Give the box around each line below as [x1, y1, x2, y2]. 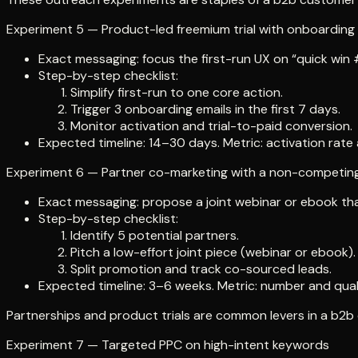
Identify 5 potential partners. [70, 227, 239, 245]
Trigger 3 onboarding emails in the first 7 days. [70, 101, 340, 118]
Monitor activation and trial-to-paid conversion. [70, 117, 352, 135]
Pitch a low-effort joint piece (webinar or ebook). [70, 244, 356, 261]
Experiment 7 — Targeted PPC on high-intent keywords [6, 336, 329, 354]
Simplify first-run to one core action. [70, 84, 283, 101]
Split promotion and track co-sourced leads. [70, 261, 332, 278]
